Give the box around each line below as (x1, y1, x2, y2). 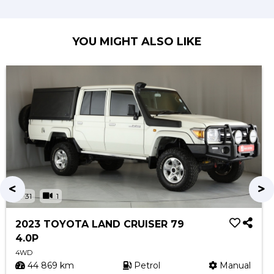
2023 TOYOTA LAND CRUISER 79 (15, 218, 184, 230)
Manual (217, 260, 251, 271)
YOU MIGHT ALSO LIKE (72, 35, 202, 48)
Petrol (131, 260, 160, 271)
